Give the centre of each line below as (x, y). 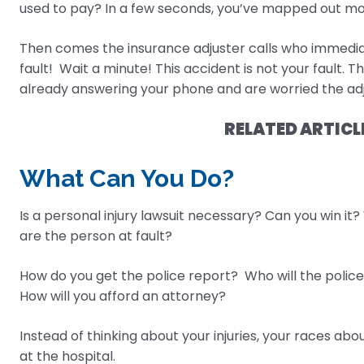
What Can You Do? (127, 179)
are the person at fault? (96, 236)
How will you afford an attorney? (123, 297)
